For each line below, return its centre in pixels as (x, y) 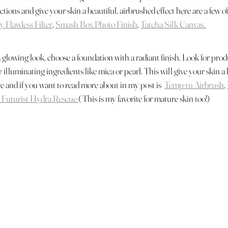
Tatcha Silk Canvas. (174, 24)
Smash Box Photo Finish (96, 24)
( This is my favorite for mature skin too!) (145, 98)
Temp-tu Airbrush (194, 85)
